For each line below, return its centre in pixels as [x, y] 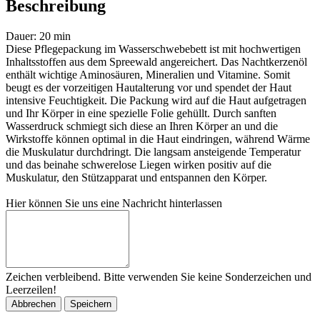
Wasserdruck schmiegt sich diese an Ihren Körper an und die [142, 126]
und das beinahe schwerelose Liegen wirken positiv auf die [139, 164]
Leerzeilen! [31, 289]
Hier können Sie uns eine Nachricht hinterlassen [114, 203]
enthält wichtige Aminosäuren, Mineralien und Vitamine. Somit [148, 74]
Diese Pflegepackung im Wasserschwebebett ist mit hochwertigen [153, 49]
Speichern [91, 304]
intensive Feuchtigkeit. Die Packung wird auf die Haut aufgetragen [156, 100]
